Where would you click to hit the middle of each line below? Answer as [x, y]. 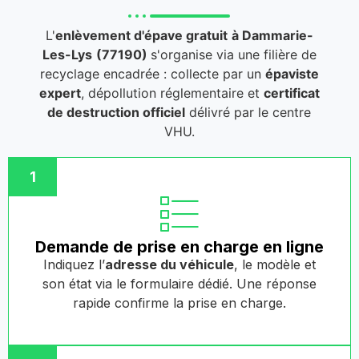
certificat [291, 93]
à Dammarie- [272, 36]
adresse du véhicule [169, 265]
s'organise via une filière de [233, 55]
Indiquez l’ [74, 265]
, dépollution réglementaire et [172, 93]
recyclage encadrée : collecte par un [152, 74]
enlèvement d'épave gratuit [141, 36]
